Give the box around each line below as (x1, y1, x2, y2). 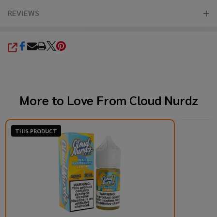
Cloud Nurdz (129, 92, 198, 108)
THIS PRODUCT (15, 127, 57, 135)
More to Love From (19, 92, 129, 108)
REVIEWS (8, 8, 39, 18)
